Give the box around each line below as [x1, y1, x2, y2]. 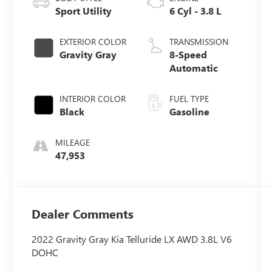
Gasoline [169, 104, 209, 118]
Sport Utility [55, 4, 112, 17]
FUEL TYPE [169, 92, 209, 104]
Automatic [169, 61, 218, 74]
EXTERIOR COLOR [59, 35, 127, 47]
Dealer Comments [32, 205, 134, 222]
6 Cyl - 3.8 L [169, 4, 221, 17]
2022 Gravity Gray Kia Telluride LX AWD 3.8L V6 [32, 233, 233, 246]
